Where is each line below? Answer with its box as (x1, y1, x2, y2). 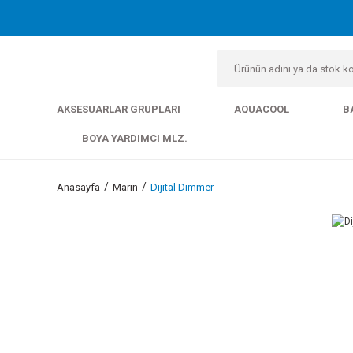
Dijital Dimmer (150, 181, 214, 193)
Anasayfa (57, 181, 100, 193)
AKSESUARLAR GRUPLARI (57, 103, 180, 115)
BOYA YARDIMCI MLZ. (82, 132, 188, 144)
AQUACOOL (234, 103, 289, 115)
